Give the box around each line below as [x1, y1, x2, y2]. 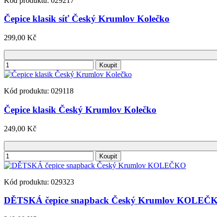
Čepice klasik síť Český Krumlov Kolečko [4, 14, 170, 24]
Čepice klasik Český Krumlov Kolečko [4, 104, 156, 115]
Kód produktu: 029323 [4, 177, 74, 186]
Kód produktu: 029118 [4, 87, 74, 95]
